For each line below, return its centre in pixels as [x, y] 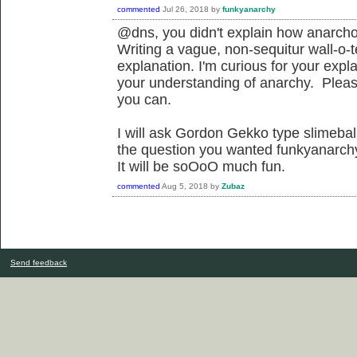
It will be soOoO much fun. [201, 166]
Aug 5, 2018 [185, 186]
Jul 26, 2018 [186, 9]
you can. [144, 99]
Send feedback [39, 262]
